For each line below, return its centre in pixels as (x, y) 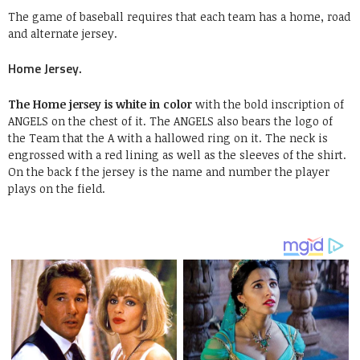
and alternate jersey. (63, 33)
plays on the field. (57, 188)
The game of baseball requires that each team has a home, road (179, 16)
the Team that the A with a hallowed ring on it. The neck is (168, 137)
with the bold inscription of (268, 104)
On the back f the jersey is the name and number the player (169, 171)
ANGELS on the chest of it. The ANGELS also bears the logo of (170, 121)
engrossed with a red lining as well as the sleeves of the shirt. (177, 154)
